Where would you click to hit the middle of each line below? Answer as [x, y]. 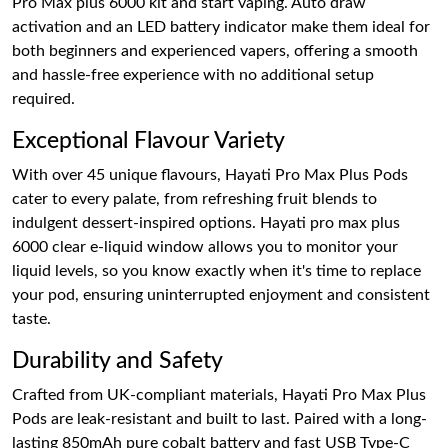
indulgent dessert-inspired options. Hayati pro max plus [206, 222]
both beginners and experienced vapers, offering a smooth [215, 50]
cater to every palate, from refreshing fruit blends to [194, 198]
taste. [31, 318]
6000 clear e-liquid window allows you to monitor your [205, 246]
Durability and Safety [117, 360]
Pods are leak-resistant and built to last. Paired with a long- [219, 418]
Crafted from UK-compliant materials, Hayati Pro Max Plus [219, 394]
